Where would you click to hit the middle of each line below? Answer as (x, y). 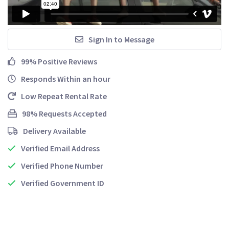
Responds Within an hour (66, 78)
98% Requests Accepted (64, 113)
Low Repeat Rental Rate (64, 96)
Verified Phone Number (62, 165)
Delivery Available (54, 131)
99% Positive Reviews (59, 61)
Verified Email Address (60, 148)
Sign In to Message (121, 39)
